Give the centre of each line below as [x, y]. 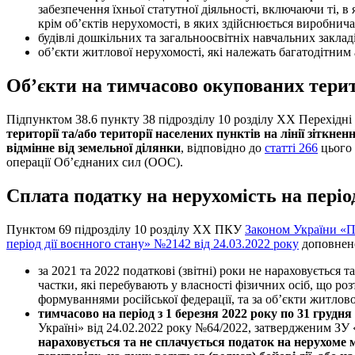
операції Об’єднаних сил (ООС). [95, 162]
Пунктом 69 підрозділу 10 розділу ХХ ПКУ [126, 230]
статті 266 [291, 148]
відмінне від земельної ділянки [94, 148]
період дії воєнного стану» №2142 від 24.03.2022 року [153, 244]
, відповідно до [223, 148]
